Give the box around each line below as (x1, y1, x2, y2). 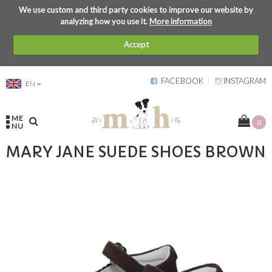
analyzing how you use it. (60, 16, 149, 26)
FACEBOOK (157, 76, 203, 86)
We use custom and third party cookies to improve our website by (19, 4, 253, 15)
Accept (123, 39, 149, 49)
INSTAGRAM (222, 76, 266, 86)
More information (149, 16, 212, 26)
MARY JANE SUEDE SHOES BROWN (6, 143, 266, 161)
